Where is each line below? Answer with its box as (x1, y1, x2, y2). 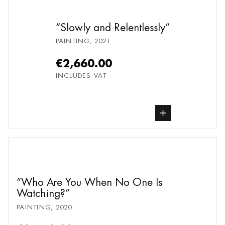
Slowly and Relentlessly (60, 21, 165, 35)
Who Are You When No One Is (21, 175, 162, 189)
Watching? (17, 186, 65, 200)
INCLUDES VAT (55, 71, 106, 80)
